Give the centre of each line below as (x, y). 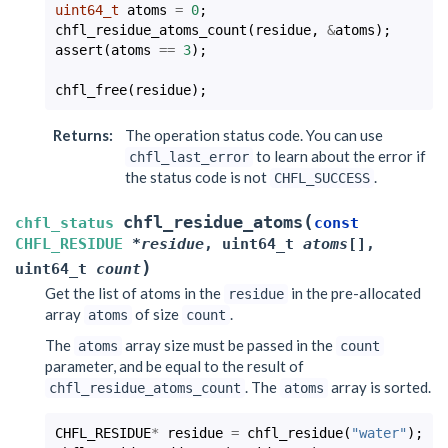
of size (157, 313)
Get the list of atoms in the (134, 292)
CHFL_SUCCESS (322, 177)
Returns (80, 134)
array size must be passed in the (229, 345)
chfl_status (64, 222)
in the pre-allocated (354, 292)
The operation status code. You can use (254, 134)
